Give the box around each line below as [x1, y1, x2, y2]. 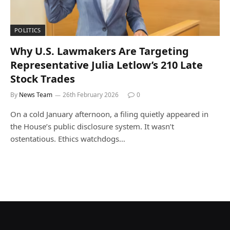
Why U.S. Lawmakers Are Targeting [10, 44, 189, 58]
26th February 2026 [63, 90, 119, 99]
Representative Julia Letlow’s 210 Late [10, 57, 203, 72]
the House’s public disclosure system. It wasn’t [10, 121, 174, 131]
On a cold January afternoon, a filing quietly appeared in [10, 108, 208, 119]
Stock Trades [10, 71, 75, 86]
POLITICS [14, 26, 41, 34]
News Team [19, 90, 52, 99]
